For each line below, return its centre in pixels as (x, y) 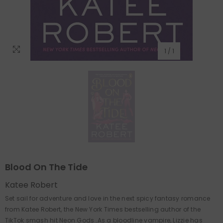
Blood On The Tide (46, 167)
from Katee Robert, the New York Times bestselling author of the (103, 209)
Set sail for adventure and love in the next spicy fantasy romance (108, 198)
